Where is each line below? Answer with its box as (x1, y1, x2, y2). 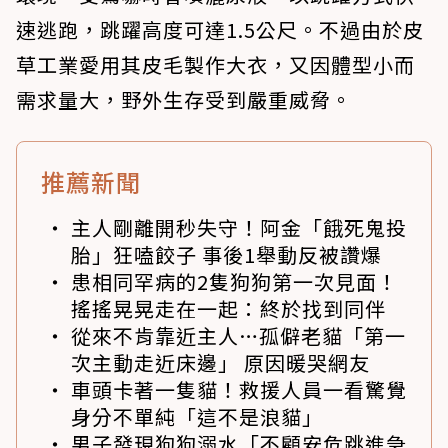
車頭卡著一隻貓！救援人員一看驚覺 (71, 374, 407, 404)
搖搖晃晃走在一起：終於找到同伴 (71, 293, 386, 323)
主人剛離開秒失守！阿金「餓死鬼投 (71, 212, 407, 242)
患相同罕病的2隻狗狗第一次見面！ (71, 266, 398, 296)
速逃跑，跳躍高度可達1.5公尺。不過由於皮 (16, 14, 424, 44)
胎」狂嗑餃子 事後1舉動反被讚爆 (71, 239, 382, 269)
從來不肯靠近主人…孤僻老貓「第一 (71, 320, 406, 350)
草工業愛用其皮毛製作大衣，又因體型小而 (16, 49, 415, 79)
